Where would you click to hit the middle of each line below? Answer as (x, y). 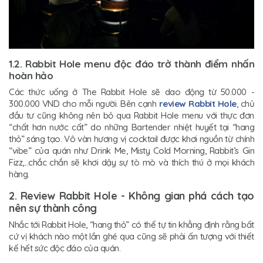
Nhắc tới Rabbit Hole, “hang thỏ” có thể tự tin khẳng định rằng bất (131, 224)
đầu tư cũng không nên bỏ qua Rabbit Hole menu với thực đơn (131, 115)
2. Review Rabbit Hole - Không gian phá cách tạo (131, 195)
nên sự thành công (53, 208)
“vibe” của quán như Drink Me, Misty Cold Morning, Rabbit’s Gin (131, 150)
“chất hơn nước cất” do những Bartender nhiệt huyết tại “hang (131, 127)
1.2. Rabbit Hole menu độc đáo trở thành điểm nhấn (131, 63)
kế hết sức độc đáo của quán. (65, 248)
